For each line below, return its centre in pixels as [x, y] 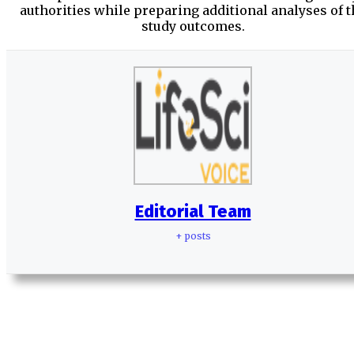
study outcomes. [193, 26]
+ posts [193, 235]
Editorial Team [193, 211]
